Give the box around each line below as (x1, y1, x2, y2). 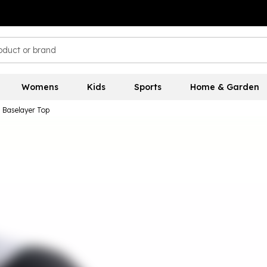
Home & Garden (190, 82, 259, 92)
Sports (133, 82, 162, 92)
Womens (21, 82, 58, 92)
